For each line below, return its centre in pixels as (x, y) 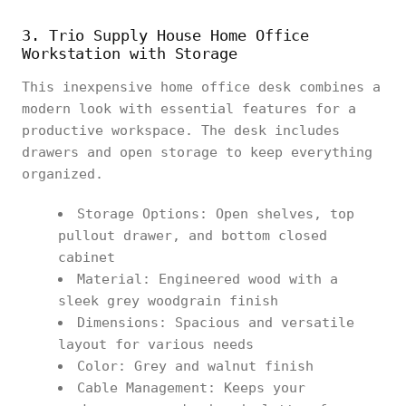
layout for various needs (156, 344)
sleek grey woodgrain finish (168, 300)
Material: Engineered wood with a (208, 279)
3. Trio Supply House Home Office (166, 35)
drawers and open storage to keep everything (197, 152)
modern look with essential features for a (189, 108)
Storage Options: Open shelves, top (216, 213)
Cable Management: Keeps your (191, 387)
